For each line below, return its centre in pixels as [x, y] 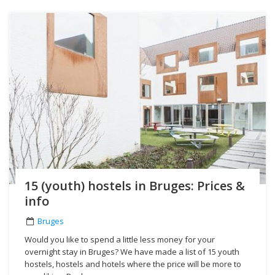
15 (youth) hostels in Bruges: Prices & [135, 185]
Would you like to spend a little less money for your [120, 239]
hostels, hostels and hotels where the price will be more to [133, 264]
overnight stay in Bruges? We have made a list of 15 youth [132, 251]
